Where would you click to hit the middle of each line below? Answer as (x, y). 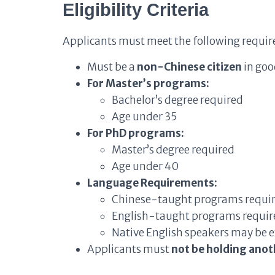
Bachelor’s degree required (177, 100)
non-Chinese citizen (189, 67)
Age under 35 (144, 117)
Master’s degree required (173, 150)
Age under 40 (145, 166)
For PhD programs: (136, 133)
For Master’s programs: (148, 83)
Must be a (112, 67)
